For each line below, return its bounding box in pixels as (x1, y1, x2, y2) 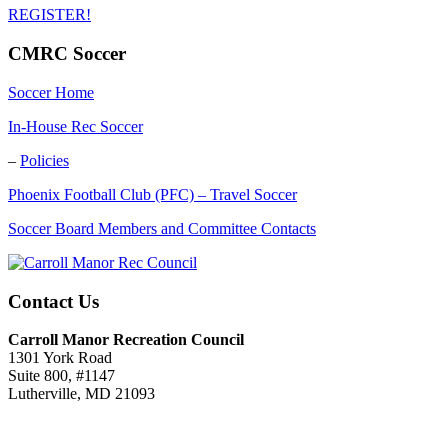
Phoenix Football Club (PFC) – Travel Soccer (8, 185, 297, 203)
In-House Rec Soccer (8, 117, 143, 135)
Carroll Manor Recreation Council (8, 331, 244, 349)
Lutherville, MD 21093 (8, 385, 155, 403)
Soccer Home (8, 83, 94, 101)
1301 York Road (8, 349, 112, 367)
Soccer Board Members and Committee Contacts (8, 219, 316, 237)
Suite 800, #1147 (8, 367, 115, 385)
